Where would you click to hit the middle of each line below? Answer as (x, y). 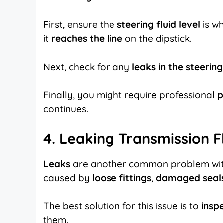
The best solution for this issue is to (122, 206)
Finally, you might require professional (130, 95)
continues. (67, 109)
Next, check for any (86, 66)
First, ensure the (80, 25)
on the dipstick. (157, 39)
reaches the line (87, 39)
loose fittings (122, 177)
